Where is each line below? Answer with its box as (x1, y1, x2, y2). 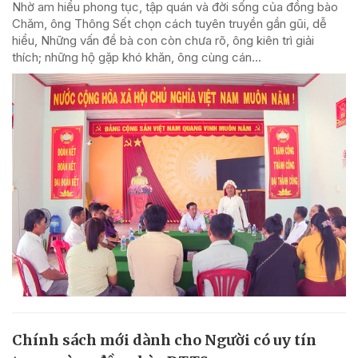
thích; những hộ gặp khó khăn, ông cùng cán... (12, 50, 261, 66)
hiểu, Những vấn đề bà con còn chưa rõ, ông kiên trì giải (12, 33, 314, 49)
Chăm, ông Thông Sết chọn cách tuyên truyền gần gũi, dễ (12, 16, 327, 32)
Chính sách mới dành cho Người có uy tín (12, 330, 316, 349)
